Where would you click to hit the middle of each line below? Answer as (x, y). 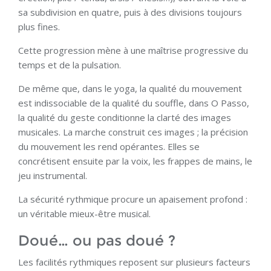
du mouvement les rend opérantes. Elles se (109, 147)
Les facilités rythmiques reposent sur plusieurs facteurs (134, 262)
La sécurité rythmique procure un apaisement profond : (133, 199)
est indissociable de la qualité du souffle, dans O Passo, (134, 103)
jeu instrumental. (53, 176)
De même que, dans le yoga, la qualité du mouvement (130, 89)
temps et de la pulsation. (70, 65)
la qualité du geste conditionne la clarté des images (125, 118)
